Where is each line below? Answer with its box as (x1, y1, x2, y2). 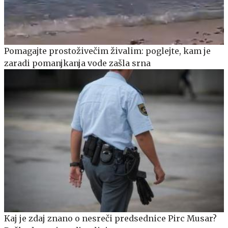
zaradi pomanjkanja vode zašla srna (4, 58, 151, 68)
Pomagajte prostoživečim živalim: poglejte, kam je (4, 45, 211, 56)
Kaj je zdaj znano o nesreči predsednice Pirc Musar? (4, 213, 217, 223)
